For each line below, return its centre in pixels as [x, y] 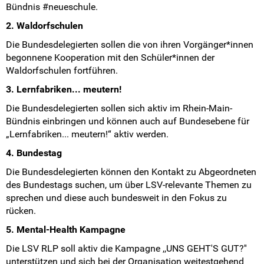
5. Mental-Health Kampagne [66, 230]
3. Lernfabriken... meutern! [64, 90]
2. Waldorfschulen [44, 26]
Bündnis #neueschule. [52, 7]
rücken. [21, 211]
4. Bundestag [34, 153]
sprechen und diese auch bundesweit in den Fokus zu [116, 198]
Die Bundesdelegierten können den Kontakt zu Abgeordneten [131, 172]
